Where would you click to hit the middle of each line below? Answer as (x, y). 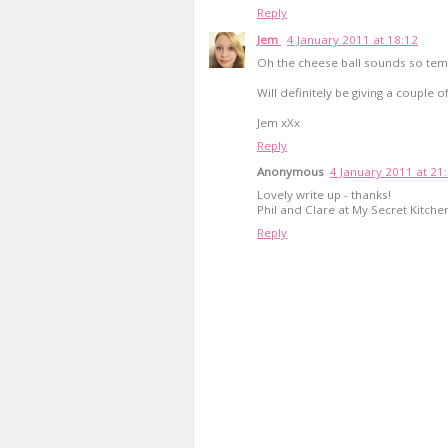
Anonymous (290, 172)
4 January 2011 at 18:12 (352, 39)
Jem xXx (278, 122)
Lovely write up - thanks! (324, 195)
